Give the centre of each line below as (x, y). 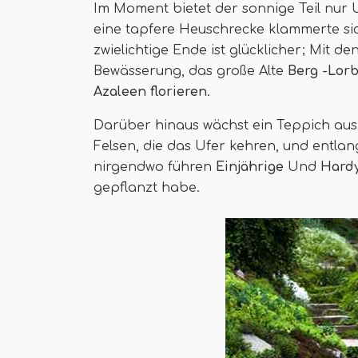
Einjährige (250, 167)
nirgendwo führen (155, 167)
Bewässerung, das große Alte (191, 71)
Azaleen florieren (150, 92)
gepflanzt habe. (147, 188)
